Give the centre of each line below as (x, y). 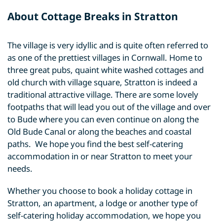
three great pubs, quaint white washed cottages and (106, 70)
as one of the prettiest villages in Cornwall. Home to (105, 57)
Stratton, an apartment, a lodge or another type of (103, 203)
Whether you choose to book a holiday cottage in (100, 190)
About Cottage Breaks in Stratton (93, 16)
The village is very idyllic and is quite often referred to (108, 45)
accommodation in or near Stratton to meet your (100, 156)
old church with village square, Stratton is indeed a (102, 82)
